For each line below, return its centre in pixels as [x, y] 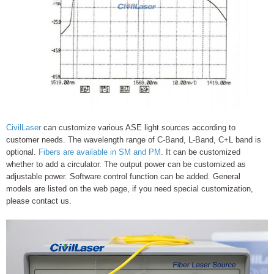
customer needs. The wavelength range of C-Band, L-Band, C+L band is [134, 139]
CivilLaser [25, 127]
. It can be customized [201, 152]
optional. [22, 152]
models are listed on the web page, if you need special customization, [130, 188]
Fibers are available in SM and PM [100, 152]
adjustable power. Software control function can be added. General [123, 176]
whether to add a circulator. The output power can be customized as [126, 164]
